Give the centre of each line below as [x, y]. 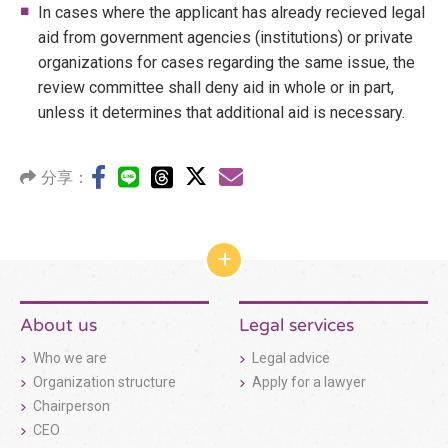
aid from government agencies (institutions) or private [225, 38]
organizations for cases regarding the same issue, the [226, 63]
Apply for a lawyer [309, 382]
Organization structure [104, 382]
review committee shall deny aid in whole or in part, [216, 88]
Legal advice [291, 358]
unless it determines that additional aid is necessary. [221, 113]
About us [58, 325]
